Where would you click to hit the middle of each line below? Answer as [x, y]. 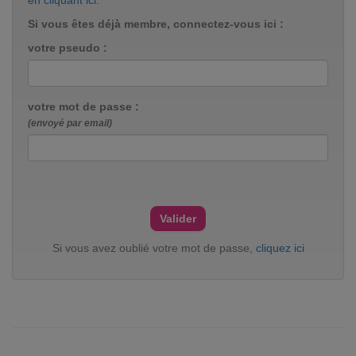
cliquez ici [280, 248]
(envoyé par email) [70, 124]
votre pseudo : [68, 48]
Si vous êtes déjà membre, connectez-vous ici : [156, 24]
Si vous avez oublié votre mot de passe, [154, 248]
